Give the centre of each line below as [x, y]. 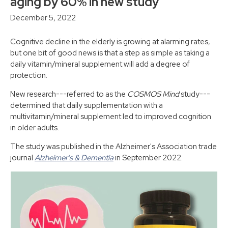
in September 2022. [148, 158]
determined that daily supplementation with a [87, 105]
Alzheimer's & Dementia [74, 158]
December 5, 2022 [43, 18]
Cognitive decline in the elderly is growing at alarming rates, [110, 42]
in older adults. [35, 128]
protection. [29, 75]
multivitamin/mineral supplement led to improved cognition [111, 117]
